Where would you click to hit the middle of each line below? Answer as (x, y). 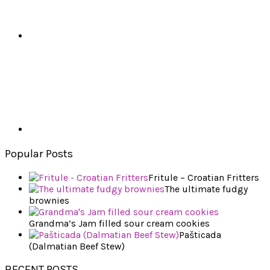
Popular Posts (39, 153)
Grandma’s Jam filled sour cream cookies (119, 223)
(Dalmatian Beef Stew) (77, 246)
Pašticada (200, 234)
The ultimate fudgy (206, 189)
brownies (49, 200)
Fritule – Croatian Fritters (204, 177)
